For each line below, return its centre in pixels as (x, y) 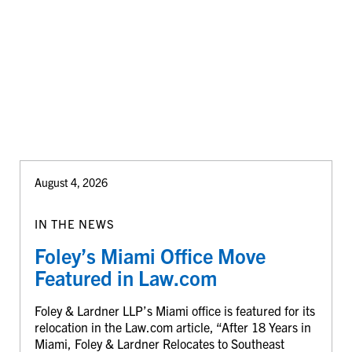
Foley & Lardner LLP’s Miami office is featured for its (174, 310)
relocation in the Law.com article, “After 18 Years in (172, 326)
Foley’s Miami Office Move (150, 255)
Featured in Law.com (125, 277)
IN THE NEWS (74, 223)
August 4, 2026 (71, 183)
